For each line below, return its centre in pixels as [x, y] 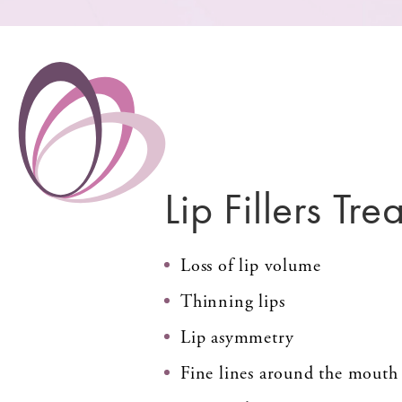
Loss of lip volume [251, 266]
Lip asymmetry [237, 337]
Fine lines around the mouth [289, 373]
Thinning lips [233, 301]
